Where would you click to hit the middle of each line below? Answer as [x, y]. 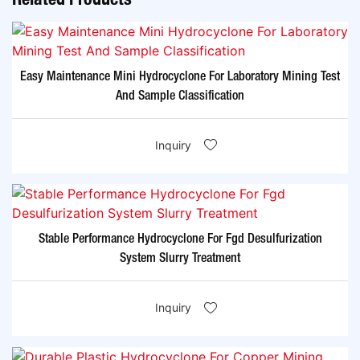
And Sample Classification [180, 96]
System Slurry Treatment [180, 259]
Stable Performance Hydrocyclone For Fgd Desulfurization [180, 240]
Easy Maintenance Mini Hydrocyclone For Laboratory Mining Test [180, 77]
